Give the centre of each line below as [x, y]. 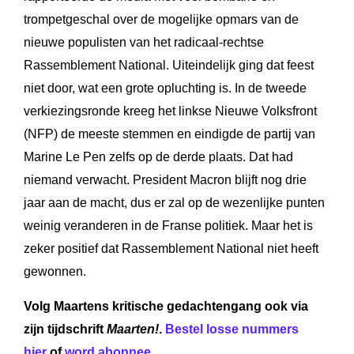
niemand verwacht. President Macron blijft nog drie [165, 179]
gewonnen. [55, 271]
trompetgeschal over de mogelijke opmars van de [161, 19]
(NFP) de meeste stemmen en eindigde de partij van [169, 134]
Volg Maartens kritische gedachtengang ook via [166, 306]
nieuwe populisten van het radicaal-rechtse [144, 42]
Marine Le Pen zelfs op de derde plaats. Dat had [158, 156]
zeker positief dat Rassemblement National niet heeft [171, 248]
